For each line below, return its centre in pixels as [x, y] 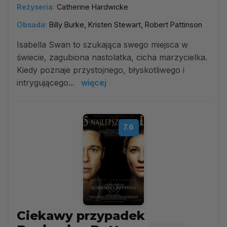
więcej [94, 83]
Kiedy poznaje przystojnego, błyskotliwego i [101, 70]
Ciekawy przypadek [81, 216]
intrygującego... [47, 83]
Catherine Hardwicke [92, 7]
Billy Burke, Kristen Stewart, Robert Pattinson [126, 25]
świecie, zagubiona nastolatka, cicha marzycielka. [112, 57]
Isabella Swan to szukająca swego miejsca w [102, 45]
